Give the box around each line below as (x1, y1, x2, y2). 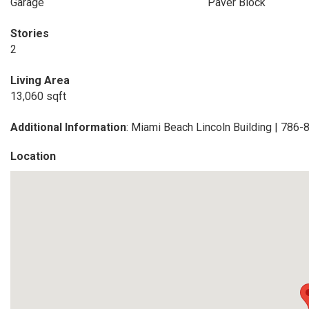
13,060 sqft (10, 90, 66, 103)
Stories (10, 27, 49, 40)
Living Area (10, 74, 70, 87)
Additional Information (10, 121, 126, 134)
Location (10, 150, 56, 163)
